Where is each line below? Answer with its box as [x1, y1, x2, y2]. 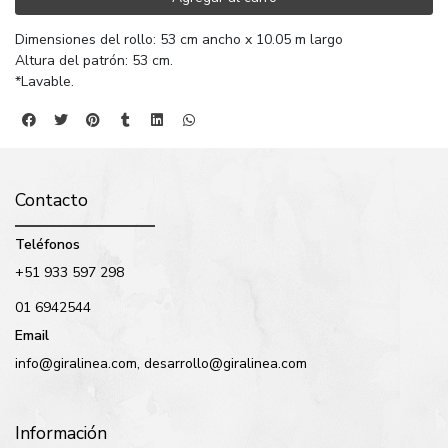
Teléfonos [15, 235, 80, 255]
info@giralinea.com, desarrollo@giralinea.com [15, 354, 307, 374]
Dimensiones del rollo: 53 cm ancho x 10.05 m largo [15, 30, 343, 50]
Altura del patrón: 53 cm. [15, 51, 173, 71]
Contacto [15, 188, 88, 213]
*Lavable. [15, 72, 74, 92]
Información [15, 421, 107, 446]
